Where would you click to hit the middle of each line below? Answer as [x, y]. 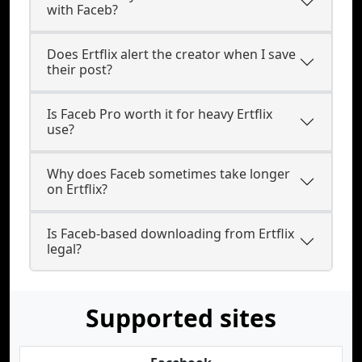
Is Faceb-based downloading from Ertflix [170, 234]
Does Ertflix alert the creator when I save [171, 54]
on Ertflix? [77, 189]
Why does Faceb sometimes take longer [168, 174]
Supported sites [181, 318]
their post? [80, 69]
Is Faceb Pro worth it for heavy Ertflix [160, 114]
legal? [64, 249]
